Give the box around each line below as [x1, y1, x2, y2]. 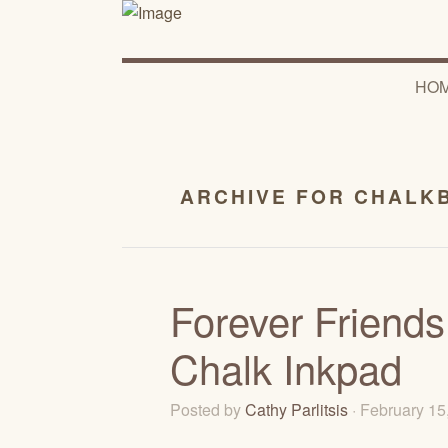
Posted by [170, 397, 245, 421]
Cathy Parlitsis [245, 397, 348, 421]
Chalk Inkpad [170, 338, 402, 396]
